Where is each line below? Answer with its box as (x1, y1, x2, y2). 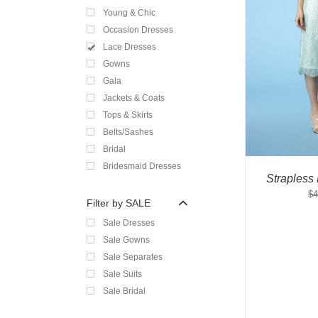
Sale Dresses (103, 218, 155, 228)
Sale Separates (103, 252, 163, 262)
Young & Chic (103, 8, 155, 18)
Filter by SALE (87, 197, 150, 209)
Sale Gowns (103, 235, 150, 245)
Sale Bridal (103, 286, 146, 296)
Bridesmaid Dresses (103, 161, 181, 171)
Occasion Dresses (103, 25, 173, 35)
